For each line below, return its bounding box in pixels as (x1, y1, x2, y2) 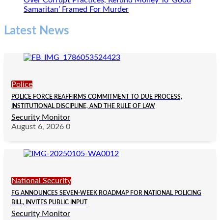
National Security (11, 177, 71, 185)
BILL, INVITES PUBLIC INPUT (11, 199, 87, 206)
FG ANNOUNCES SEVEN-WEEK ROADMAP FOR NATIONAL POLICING (11, 190, 201, 196)
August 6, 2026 (11, 123, 64, 131)
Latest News (4, 25, 69, 37)
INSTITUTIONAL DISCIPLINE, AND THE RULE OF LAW (11, 103, 155, 110)
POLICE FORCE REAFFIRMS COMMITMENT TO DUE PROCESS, (11, 94, 182, 100)
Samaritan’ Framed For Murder (24, 5, 129, 14)
